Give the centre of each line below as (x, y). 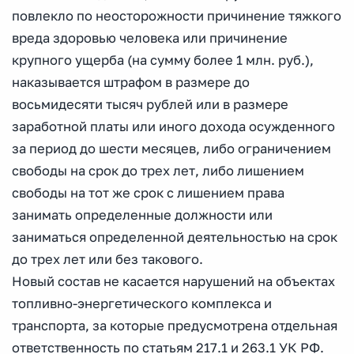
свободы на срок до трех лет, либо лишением (158, 171)
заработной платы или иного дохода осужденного (173, 126)
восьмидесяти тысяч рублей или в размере (150, 104)
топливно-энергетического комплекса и (142, 303)
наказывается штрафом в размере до (131, 82)
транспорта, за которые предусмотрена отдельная (175, 326)
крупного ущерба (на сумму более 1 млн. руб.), (163, 60)
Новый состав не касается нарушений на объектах (173, 281)
